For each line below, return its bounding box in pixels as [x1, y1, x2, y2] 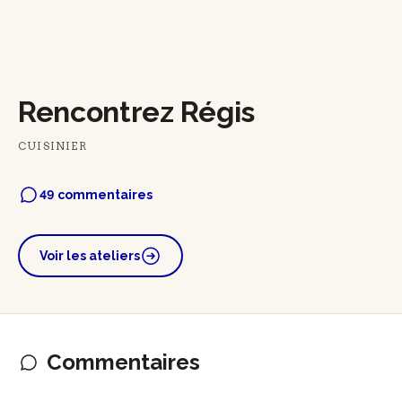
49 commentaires [39, 187, 153, 202]
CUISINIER [18, 138, 87, 153]
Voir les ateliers [39, 248, 140, 263]
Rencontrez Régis [18, 94, 255, 128]
